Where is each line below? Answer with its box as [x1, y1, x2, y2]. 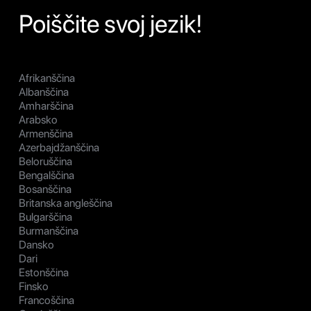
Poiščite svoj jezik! [19, 8, 203, 39]
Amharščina [19, 99, 74, 112]
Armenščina [19, 126, 73, 140]
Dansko [19, 237, 54, 251]
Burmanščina [19, 224, 78, 237]
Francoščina [19, 293, 74, 307]
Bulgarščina [19, 210, 72, 224]
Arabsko [19, 112, 58, 126]
